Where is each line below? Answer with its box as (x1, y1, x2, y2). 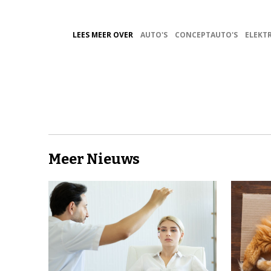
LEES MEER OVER (73, 30, 133, 41)
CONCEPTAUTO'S (175, 30, 238, 41)
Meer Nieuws (48, 151, 140, 168)
